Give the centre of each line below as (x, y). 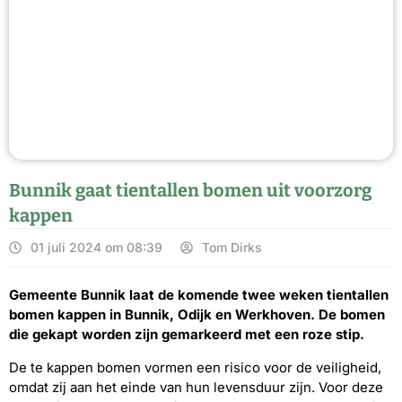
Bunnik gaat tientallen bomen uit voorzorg (190, 191)
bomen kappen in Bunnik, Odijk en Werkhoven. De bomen (197, 315)
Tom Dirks (232, 248)
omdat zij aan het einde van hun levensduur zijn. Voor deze (196, 387)
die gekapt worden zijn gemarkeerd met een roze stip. (187, 335)
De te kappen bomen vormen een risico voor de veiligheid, (195, 367)
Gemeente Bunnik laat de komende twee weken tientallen (199, 295)
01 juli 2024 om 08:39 (96, 248)
